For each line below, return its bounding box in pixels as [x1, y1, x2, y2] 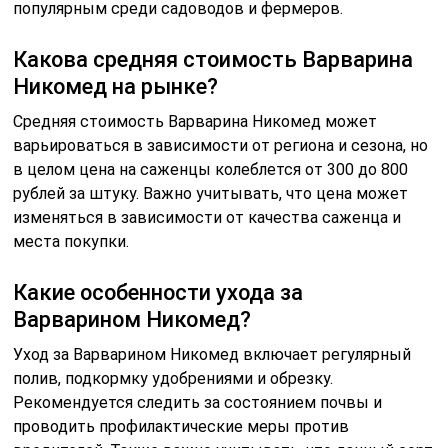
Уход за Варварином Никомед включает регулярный [13, 344, 412, 364]
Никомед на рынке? [13, 73, 219, 99]
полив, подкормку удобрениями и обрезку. [13, 368, 334, 388]
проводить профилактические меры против [13, 416, 350, 436]
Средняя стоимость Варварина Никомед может [13, 111, 378, 131]
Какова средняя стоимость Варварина [13, 46, 414, 72]
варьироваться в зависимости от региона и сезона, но [13, 135, 429, 155]
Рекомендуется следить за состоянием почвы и [13, 392, 383, 412]
